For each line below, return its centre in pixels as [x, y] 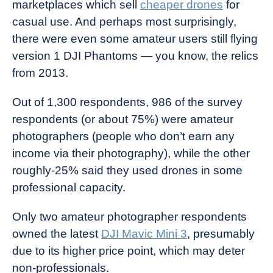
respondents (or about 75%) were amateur [123, 119]
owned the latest [57, 234]
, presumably [221, 234]
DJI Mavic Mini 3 [144, 234]
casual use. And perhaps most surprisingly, [124, 22]
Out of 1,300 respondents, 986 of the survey [127, 102]
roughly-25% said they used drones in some [127, 170]
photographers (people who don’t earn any [123, 136]
